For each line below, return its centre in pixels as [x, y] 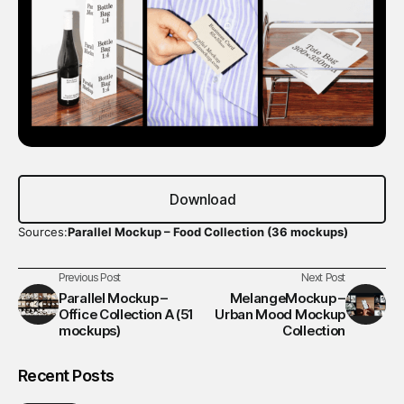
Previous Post [90, 277]
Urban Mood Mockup [280, 315]
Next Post [323, 277]
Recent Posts [66, 376]
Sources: [43, 232]
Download [202, 199]
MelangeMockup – [287, 298]
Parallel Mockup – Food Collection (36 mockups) [208, 232]
